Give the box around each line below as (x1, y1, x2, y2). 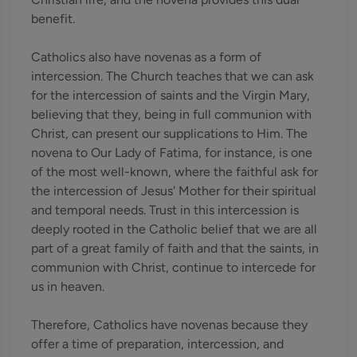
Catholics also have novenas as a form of (31, 49, 261, 65)
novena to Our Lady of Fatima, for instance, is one (31, 145, 312, 160)
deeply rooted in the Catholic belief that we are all (31, 222, 317, 237)
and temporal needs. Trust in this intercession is (31, 202, 299, 218)
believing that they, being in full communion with (31, 107, 312, 122)
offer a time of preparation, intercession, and (31, 336, 284, 351)
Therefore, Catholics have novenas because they (31, 317, 308, 332)
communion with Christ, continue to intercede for (31, 260, 316, 275)
